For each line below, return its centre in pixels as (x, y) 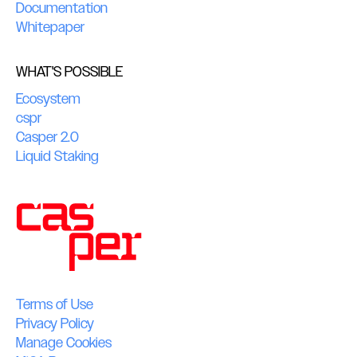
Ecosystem (48, 99)
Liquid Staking (57, 156)
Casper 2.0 (47, 137)
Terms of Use (55, 304)
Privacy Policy (55, 324)
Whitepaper (50, 27)
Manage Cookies (64, 343)
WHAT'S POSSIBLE (69, 72)
